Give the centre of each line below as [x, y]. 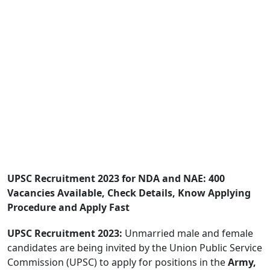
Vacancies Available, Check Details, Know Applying [129, 193]
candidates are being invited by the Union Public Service [135, 247]
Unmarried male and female [188, 233]
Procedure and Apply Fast [68, 207]
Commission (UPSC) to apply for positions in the [118, 262]
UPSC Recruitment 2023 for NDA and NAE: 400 [116, 178]
